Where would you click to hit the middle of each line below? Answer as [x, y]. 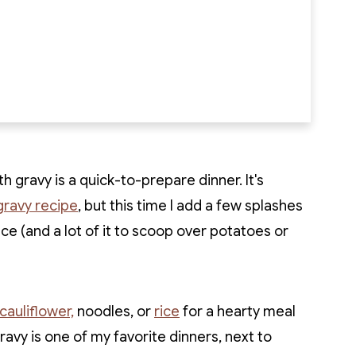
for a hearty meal [238, 311]
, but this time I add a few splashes [190, 206]
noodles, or [114, 311]
